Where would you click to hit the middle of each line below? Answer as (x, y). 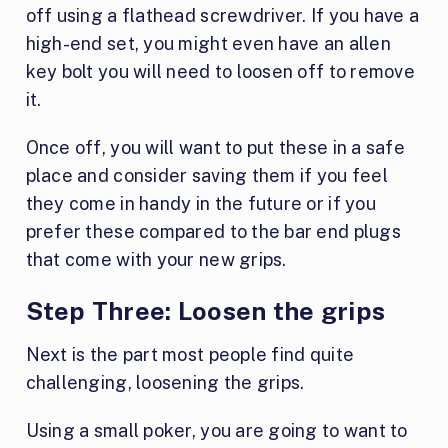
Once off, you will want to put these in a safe (215, 147)
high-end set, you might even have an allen (208, 43)
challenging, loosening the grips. (165, 382)
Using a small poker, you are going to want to (216, 430)
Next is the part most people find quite (190, 354)
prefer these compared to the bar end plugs (213, 231)
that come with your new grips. (156, 259)
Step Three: (101, 310)
